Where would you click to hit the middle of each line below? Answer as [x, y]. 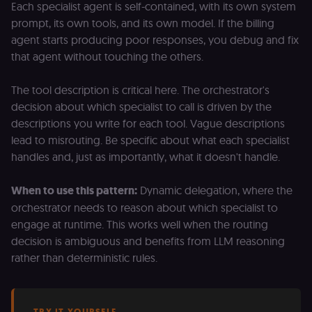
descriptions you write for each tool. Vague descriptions [148, 124]
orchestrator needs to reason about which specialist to [145, 208]
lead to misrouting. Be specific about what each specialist [150, 140]
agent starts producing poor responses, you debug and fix [155, 40]
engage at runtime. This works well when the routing [140, 225]
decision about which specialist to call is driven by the [141, 107]
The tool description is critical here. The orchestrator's [140, 90]
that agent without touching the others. [107, 57]
